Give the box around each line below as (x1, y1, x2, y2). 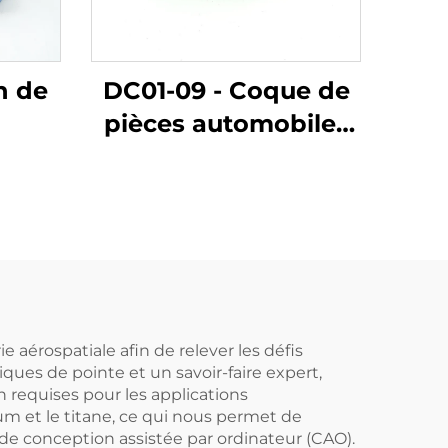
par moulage (146, 142, 306, 171)
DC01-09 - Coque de (102, 76, 350, 105)
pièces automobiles (103, 109, 349, 138)
